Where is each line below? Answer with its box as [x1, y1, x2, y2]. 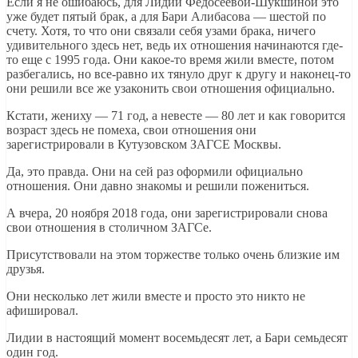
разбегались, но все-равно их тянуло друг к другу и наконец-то [6, 66, 351, 81]
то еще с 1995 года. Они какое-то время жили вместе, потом [6, 52, 334, 66]
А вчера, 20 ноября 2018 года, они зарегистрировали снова [6, 205, 328, 220]
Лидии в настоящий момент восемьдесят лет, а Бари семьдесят [6, 330, 348, 344]
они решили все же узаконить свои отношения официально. [6, 81, 335, 95]
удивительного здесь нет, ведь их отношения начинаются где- [6, 38, 343, 52]
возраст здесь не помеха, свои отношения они [6, 122, 257, 137]
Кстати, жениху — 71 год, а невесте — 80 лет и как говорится [6, 108, 345, 122]
